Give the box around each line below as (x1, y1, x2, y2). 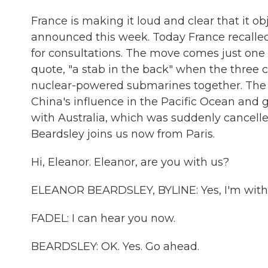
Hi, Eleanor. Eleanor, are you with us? (31, 156, 229, 169)
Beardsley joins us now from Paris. (31, 127, 215, 141)
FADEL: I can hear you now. (31, 212, 175, 225)
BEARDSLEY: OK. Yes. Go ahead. (31, 240, 199, 253)
